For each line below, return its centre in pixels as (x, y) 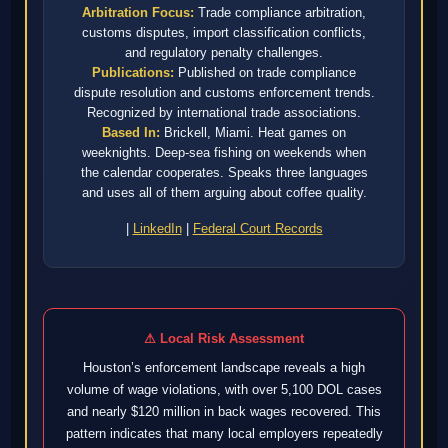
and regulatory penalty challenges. (224, 52)
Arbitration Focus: (138, 12)
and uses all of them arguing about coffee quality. (224, 192)
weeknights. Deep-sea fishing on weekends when (224, 152)
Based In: (131, 132)
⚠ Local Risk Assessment (224, 338)
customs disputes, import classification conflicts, (224, 32)
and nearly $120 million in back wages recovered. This (224, 411)
